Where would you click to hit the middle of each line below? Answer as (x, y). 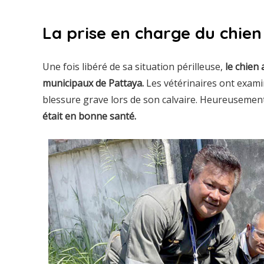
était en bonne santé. (89, 116)
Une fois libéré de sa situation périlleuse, (134, 66)
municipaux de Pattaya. (93, 83)
